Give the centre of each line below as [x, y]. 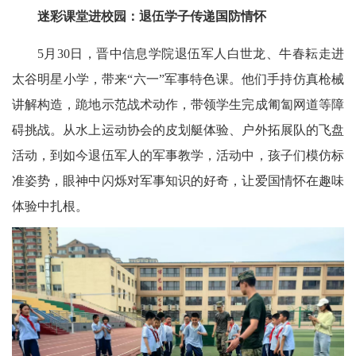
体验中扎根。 [50, 207]
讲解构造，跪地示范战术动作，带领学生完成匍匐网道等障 [178, 105]
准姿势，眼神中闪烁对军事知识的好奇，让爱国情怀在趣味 [178, 181]
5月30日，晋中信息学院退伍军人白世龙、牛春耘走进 [191, 54]
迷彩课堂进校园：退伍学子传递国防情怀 [152, 17]
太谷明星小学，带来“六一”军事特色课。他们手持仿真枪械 [178, 79]
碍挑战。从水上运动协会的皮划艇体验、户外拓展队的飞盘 [178, 130]
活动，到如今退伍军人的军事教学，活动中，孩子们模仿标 [178, 156]
